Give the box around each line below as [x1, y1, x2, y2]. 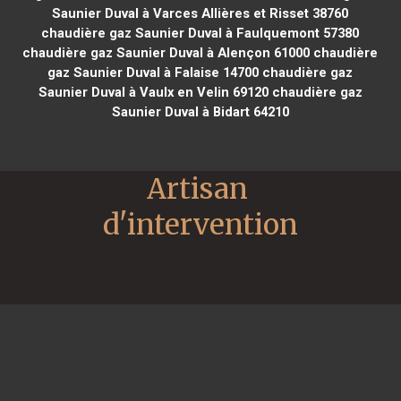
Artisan [147, 170, 248, 207]
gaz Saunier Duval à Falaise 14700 [47, 64, 260, 81]
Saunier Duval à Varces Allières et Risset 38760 [52, 4, 349, 21]
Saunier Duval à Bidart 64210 [111, 103, 289, 120]
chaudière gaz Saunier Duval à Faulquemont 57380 [41, 24, 360, 41]
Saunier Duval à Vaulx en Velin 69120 [38, 83, 269, 100]
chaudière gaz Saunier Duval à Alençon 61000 [22, 44, 311, 61]
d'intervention [103, 206, 298, 243]
